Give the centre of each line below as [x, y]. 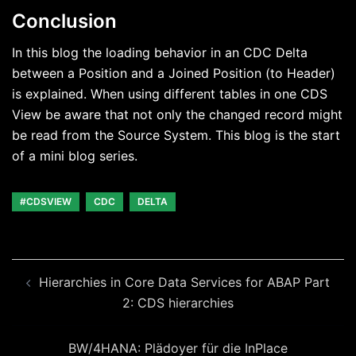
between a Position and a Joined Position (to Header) [174, 74]
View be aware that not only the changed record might [177, 115]
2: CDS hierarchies [178, 303]
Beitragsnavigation [99, 269]
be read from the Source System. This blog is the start [176, 135]
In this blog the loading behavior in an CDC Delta [160, 53]
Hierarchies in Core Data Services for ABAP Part [184, 282]
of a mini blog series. [75, 156]
